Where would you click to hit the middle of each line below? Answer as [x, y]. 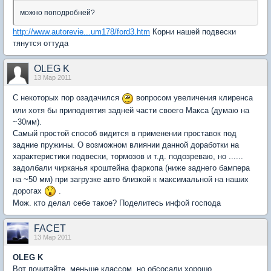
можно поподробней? [57, 13]
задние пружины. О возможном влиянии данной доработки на [126, 145]
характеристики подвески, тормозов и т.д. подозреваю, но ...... [128, 156]
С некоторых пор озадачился [67, 98]
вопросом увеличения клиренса [193, 98]
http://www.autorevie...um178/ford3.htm [81, 32]
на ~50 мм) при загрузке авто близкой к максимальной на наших [131, 179]
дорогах [28, 191]
